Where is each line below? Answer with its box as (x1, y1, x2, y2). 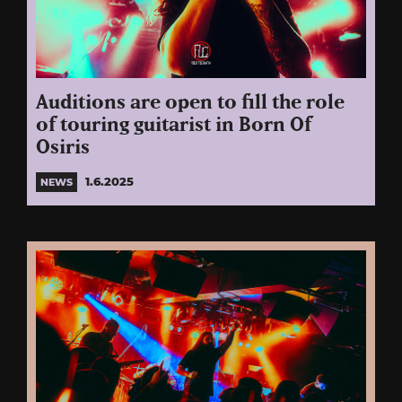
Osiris (36, 137, 90, 157)
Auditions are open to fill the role (36, 92, 345, 112)
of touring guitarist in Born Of (36, 115, 311, 135)
